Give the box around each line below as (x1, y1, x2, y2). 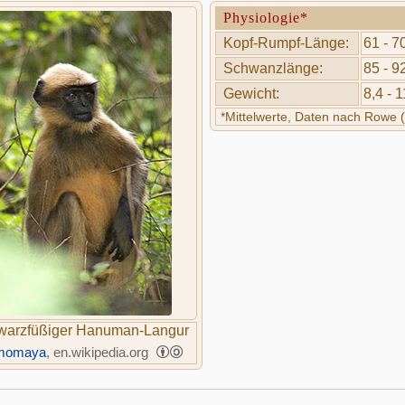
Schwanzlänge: (223, 61, 324, 76)
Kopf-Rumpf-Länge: (223, 35, 350, 51)
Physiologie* (223, 10, 309, 25)
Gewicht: (223, 86, 280, 101)
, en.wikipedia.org (46, 344, 152, 360)
